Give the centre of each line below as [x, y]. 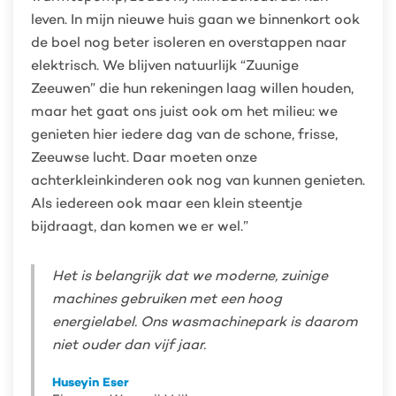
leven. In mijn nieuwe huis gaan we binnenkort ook [195, 19]
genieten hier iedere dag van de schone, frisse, [184, 134]
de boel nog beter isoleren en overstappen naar [189, 42]
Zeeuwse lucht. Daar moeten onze [144, 157]
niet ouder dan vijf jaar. [129, 344]
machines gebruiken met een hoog [167, 298]
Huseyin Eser [91, 382]
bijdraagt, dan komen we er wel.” [140, 226]
